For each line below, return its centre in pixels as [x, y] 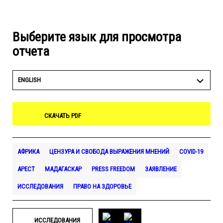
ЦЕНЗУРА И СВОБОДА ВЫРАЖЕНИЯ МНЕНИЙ [109, 152]
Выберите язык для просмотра [97, 37]
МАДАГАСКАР [63, 169]
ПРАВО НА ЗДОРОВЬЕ [102, 186]
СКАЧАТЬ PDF [63, 116]
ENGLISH [29, 80]
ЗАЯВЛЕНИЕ [161, 169]
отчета [31, 51]
